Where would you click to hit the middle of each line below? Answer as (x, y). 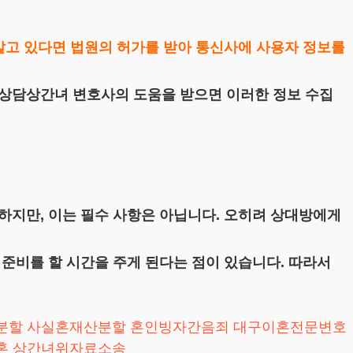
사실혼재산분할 (76, 327)
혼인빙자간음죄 (180, 327)
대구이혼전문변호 (290, 327)
